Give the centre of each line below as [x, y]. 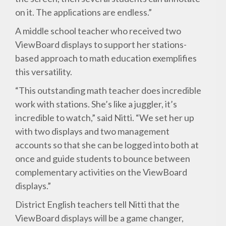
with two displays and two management [93, 131]
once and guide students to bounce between [103, 159]
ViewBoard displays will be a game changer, [100, 218]
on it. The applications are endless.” [84, 12]
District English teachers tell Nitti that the [98, 205]
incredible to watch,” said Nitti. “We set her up [105, 118]
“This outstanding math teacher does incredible [108, 91]
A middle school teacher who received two [98, 31]
